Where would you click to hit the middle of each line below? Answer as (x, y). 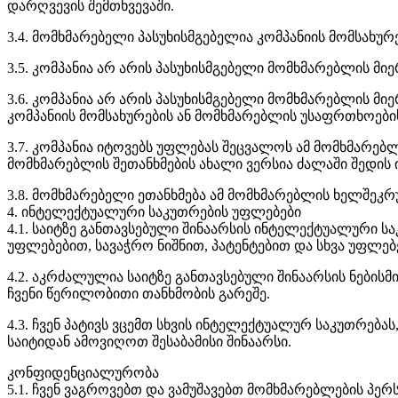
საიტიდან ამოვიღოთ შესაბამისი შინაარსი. (149, 341)
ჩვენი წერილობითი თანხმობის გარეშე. (139, 293)
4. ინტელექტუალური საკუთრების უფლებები (154, 211)
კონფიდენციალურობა (83, 372)
